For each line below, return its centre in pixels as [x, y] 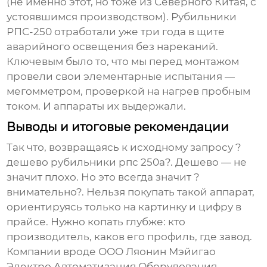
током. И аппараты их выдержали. [97, 106]
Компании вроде [53, 252]
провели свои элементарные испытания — [121, 77]
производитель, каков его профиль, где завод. [130, 237]
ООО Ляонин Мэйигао [157, 252]
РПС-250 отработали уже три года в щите [116, 32]
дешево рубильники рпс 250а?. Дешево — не [127, 162]
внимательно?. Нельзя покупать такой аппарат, [131, 192]
